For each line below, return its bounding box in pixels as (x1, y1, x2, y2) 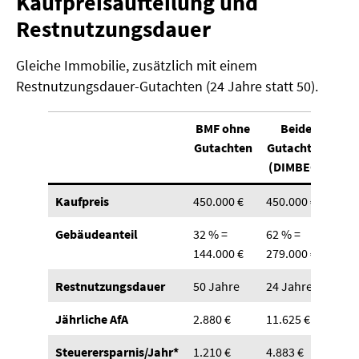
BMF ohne (196, 120, 250, 137)
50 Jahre (193, 278, 240, 295)
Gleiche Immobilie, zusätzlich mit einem (16, 56, 257, 75)
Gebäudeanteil (55, 226, 139, 243)
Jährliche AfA (55, 311, 129, 328)
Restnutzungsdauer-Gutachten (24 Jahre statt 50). (16, 77, 318, 96)
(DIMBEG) (268, 159, 323, 175)
